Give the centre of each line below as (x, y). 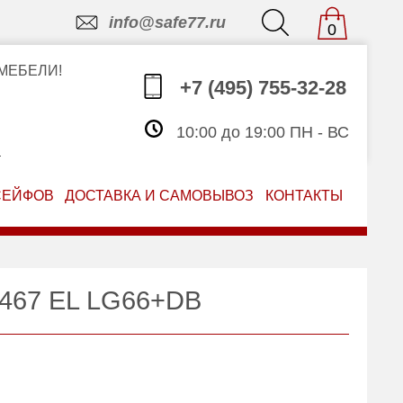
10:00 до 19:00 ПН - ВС (260, 133)
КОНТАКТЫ (304, 196)
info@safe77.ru (167, 22)
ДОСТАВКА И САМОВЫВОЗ (160, 196)
